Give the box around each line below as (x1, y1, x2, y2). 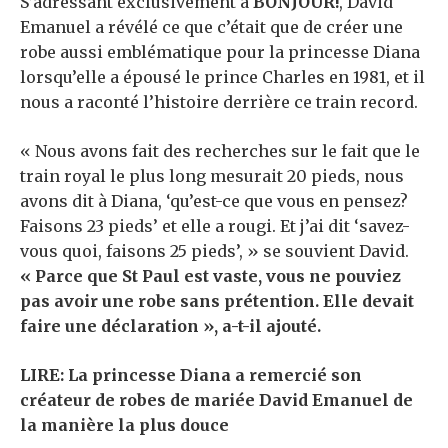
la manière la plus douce (20, 414, 229, 435)
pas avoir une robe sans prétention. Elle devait (20, 290, 414, 311)
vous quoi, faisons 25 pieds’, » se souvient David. (20, 240, 409, 261)
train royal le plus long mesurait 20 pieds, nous (20, 165, 404, 186)
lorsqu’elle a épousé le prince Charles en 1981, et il (20, 66, 425, 87)
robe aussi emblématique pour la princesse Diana (20, 41, 420, 62)
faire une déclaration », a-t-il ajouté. (20, 315, 321, 336)
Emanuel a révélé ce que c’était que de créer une (20, 16, 403, 37)
